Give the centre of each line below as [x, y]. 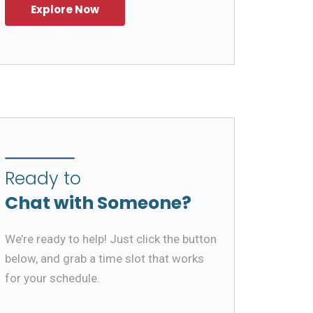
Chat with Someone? [98, 203]
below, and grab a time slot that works [104, 258]
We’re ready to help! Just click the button [111, 239]
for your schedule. [52, 278]
